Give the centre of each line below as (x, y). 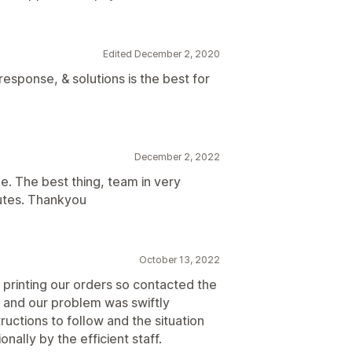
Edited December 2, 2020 (161, 54)
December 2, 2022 (177, 157)
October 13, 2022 (180, 260)
